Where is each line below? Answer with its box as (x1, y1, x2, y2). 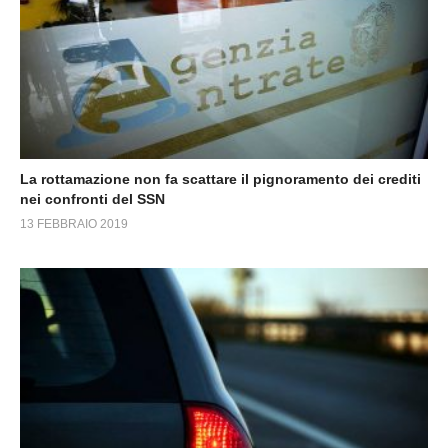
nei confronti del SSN (20, 190, 165, 207)
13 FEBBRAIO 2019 (20, 216, 128, 231)
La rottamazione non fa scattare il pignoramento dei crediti (20, 170, 421, 187)
